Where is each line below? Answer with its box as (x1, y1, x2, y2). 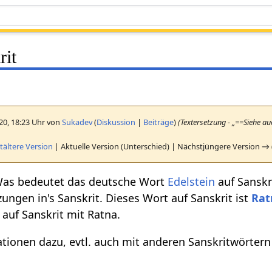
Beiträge (143, 116, 174, 127)
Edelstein (168, 174, 216, 189)
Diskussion (97, 116, 136, 127)
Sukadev (62, 116, 93, 127)
